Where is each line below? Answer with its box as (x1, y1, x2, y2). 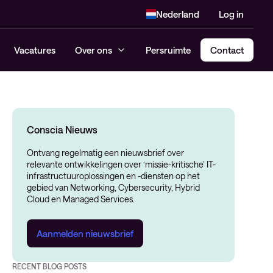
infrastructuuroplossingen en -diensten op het (26, 171, 200, 181)
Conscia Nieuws (26, 124, 97, 135)
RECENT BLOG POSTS (12, 262, 87, 271)
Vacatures (13, 44, 55, 55)
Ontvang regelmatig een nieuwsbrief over (26, 147, 184, 158)
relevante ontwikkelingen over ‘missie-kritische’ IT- (26, 159, 216, 169)
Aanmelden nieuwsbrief (36, 228, 133, 239)
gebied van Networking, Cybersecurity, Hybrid (26, 182, 200, 193)
